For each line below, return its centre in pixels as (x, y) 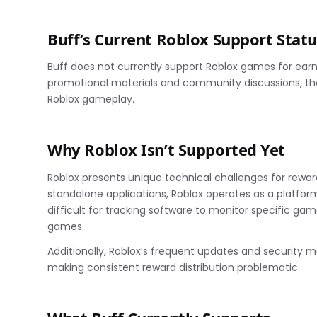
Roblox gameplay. (91, 99)
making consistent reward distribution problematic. (174, 267)
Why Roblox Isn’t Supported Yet (167, 150)
